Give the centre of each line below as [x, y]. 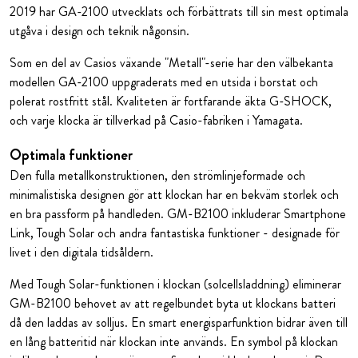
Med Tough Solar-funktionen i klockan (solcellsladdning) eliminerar [175, 284]
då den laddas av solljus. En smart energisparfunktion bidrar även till [179, 322]
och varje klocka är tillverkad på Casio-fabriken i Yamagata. [158, 120]
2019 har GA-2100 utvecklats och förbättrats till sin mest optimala [179, 11]
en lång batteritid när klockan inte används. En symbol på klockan [174, 341]
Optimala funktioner [71, 154]
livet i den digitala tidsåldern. [82, 252]
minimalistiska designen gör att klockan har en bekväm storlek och [174, 194]
